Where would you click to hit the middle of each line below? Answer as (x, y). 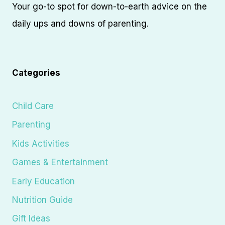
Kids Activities (41, 143)
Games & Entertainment (60, 162)
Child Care (33, 106)
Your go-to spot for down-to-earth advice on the (109, 7)
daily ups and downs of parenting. (80, 24)
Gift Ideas (31, 219)
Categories (36, 73)
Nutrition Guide (42, 200)
